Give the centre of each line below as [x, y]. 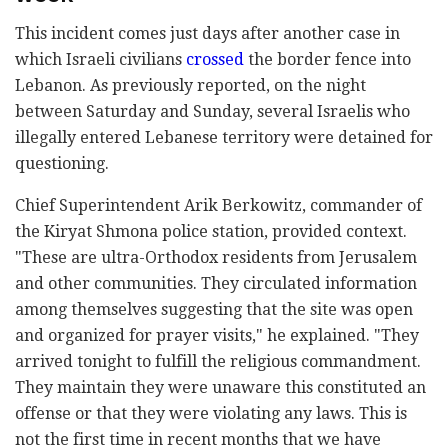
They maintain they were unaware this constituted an [220, 387]
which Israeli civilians [100, 59]
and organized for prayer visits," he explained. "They [217, 335]
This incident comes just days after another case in [207, 33]
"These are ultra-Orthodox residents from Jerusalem [216, 257]
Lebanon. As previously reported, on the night [190, 85]
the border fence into [327, 59]
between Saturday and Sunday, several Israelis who [212, 111]
